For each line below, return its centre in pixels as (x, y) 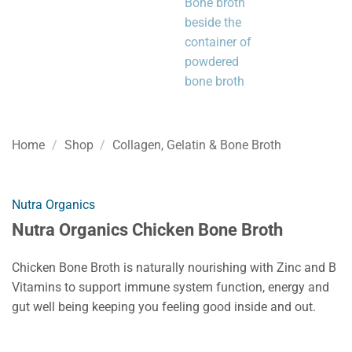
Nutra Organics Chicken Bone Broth (147, 229)
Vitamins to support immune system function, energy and (170, 287)
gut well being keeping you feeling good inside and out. (164, 306)
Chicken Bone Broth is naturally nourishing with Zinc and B (174, 267)
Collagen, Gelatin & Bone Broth (197, 145)
